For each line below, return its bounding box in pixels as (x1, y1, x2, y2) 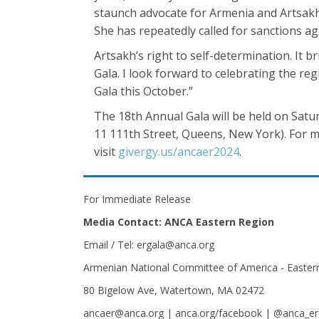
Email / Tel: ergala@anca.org (83, 238, 214, 251)
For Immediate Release (83, 192, 191, 206)
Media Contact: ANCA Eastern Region (83, 215, 274, 229)
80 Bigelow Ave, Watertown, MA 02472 (83, 283, 264, 297)
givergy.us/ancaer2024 (118, 144, 239, 159)
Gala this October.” (94, 83, 193, 99)
